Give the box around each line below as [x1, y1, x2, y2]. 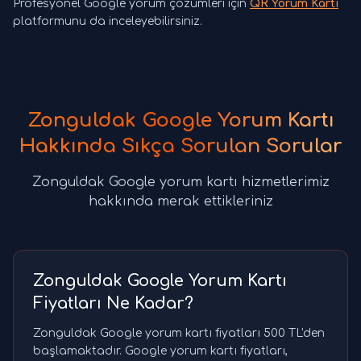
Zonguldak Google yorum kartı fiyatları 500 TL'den [33, 327, 325, 340]
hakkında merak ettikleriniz [88, 194, 273, 210]
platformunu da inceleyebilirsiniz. [13, 15, 202, 28]
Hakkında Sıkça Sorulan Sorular [19, 135, 342, 158]
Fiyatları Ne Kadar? [33, 294, 193, 313]
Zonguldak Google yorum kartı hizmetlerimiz [31, 175, 330, 190]
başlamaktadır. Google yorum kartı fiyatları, [33, 345, 288, 358]
